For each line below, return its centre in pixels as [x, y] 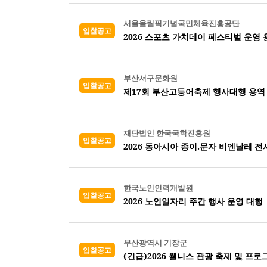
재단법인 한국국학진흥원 [167, 133]
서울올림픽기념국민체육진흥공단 [181, 23]
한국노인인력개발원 [158, 188]
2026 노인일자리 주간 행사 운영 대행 [193, 201]
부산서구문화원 [150, 78]
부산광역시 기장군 [155, 243]
